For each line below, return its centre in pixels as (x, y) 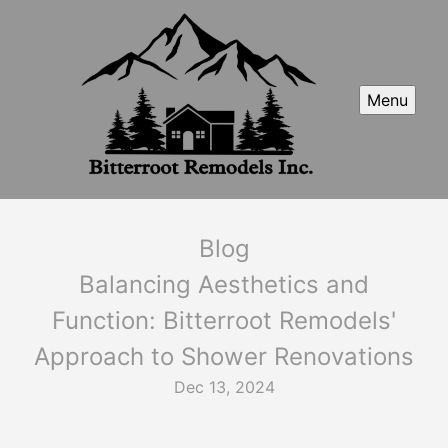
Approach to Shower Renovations (224, 357)
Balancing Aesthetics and (224, 285)
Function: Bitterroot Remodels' (224, 321)
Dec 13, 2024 (224, 387)
